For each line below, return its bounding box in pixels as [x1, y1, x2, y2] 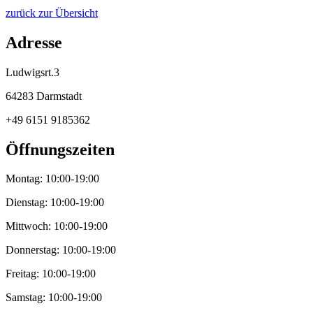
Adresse [6, 33, 62, 52]
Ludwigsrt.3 [6, 66, 59, 78]
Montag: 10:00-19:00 [6, 173, 99, 185]
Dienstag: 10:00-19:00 [6, 196, 104, 209]
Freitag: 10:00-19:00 [6, 268, 96, 280]
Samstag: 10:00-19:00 [6, 291, 102, 304]
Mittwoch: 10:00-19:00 [6, 220, 108, 233]
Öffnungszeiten [6, 140, 115, 159]
